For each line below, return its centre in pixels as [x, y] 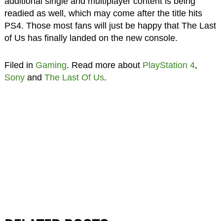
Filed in [20, 65]
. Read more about [104, 65]
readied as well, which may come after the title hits [103, 13]
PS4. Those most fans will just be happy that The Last [110, 25]
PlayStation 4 [168, 65]
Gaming [51, 65]
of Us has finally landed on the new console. [91, 38]
